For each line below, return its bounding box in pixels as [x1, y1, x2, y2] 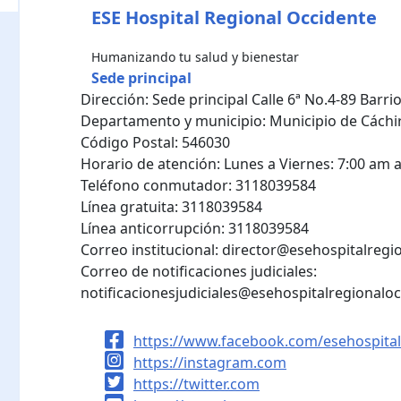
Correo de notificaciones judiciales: [81, 260, 317, 281]
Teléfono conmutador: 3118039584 [81, 175, 316, 195]
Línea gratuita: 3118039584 [81, 196, 262, 217]
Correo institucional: [81, 239, 222, 260]
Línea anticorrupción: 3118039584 [81, 218, 309, 238]
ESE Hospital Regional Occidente [91, 4, 377, 30]
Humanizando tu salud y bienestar [91, 47, 299, 65]
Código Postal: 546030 [81, 132, 230, 152]
